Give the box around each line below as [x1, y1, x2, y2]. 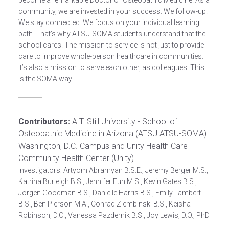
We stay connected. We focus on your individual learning [18, 18, 199, 27]
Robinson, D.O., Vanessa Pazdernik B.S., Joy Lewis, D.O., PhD [18, 211, 210, 219]
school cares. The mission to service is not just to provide [18, 41, 204, 49]
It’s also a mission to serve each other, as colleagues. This [18, 63, 204, 72]
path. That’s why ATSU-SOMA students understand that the [18, 30, 205, 38]
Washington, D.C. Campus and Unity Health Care [18, 141, 188, 151]
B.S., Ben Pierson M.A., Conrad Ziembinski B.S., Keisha [18, 200, 191, 208]
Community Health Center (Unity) [18, 153, 134, 163]
